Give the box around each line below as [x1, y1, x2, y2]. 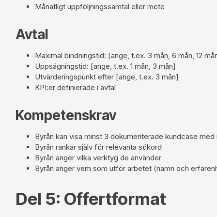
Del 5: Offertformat [15, 188, 166, 209]
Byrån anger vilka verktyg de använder [35, 153, 161, 162]
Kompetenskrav [15, 107, 116, 124]
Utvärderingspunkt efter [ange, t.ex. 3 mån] [35, 72, 179, 81]
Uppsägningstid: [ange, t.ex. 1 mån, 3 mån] [35, 61, 176, 71]
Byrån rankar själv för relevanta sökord [35, 142, 162, 152]
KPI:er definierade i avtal [35, 82, 116, 92]
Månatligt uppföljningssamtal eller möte [35, 1, 165, 11]
